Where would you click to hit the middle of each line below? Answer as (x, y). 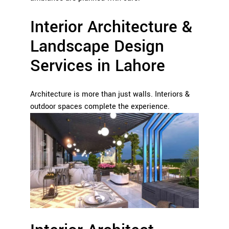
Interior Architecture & (111, 27)
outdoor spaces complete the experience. (100, 107)
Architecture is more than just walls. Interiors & (110, 95)
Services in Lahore (98, 66)
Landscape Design (97, 47)
